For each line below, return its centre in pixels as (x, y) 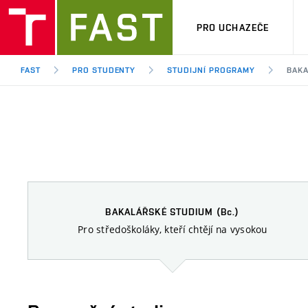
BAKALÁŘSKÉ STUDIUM (161, 212)
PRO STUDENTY (104, 70)
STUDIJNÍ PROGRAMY (211, 70)
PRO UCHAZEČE (233, 27)
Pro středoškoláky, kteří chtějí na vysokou (173, 229)
